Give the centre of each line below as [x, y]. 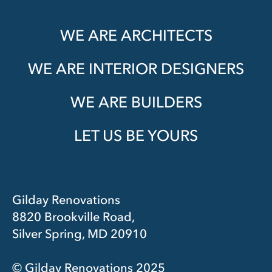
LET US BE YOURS [136, 135]
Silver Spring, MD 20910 [80, 233]
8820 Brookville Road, [73, 216]
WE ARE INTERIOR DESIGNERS [136, 68]
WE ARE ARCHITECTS [136, 35]
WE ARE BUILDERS [136, 102]
